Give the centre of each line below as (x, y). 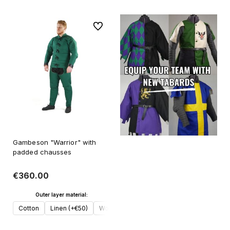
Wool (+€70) (118, 208)
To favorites (111, 26)
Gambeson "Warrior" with (55, 142)
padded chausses (42, 152)
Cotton (29, 208)
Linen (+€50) (69, 208)
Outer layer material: (61, 194)
